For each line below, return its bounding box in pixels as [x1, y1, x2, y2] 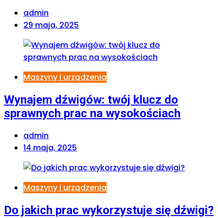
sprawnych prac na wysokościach [4, 106, 181, 120]
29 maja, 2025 [23, 19, 79, 31]
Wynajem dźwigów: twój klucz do [4, 92, 178, 107]
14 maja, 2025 [23, 142, 77, 154]
